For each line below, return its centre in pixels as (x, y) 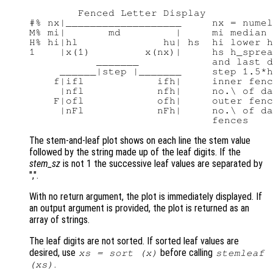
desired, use (54, 253)
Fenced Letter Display (118, 13)
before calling (187, 253)
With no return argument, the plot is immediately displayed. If (146, 197)
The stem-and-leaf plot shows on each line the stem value (140, 141)
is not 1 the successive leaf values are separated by (161, 164)
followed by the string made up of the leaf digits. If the (135, 152)
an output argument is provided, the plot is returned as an (139, 208)
